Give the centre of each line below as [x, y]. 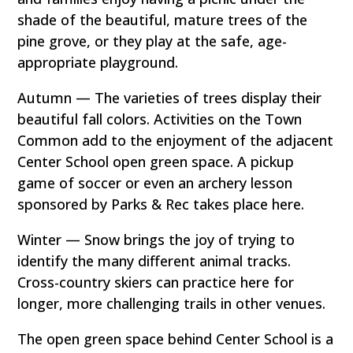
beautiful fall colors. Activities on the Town [160, 119]
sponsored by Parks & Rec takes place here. [161, 204]
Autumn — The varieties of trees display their [170, 97]
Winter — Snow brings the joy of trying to [156, 239]
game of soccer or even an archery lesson [155, 182]
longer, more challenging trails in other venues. [172, 303]
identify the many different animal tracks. [154, 260]
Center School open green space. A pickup [156, 161]
